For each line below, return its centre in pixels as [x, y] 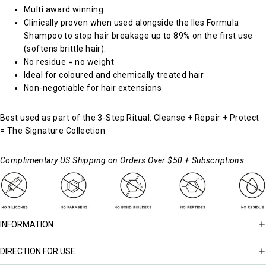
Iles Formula [215, 22]
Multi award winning [64, 9]
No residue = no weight [69, 61]
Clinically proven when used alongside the [107, 22]
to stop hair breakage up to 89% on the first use [157, 35]
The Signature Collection [56, 130]
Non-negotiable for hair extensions [94, 88]
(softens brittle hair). [65, 48]
